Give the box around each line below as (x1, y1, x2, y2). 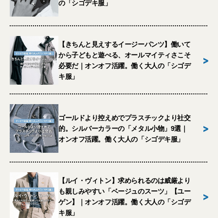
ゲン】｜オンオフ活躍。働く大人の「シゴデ (58, 198, 191, 206)
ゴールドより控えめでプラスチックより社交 (58, 114, 191, 122)
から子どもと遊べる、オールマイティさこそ (58, 51, 191, 59)
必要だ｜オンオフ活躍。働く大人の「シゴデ (58, 62, 191, 70)
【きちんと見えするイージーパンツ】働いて (58, 40, 191, 48)
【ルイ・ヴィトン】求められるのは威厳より (58, 177, 191, 184)
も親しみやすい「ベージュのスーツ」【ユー (58, 187, 191, 195)
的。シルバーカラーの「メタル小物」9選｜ (58, 125, 188, 132)
